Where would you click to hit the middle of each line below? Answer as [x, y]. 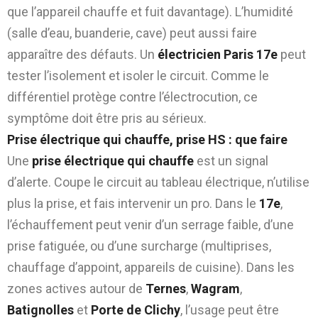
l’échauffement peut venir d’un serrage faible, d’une [150, 224]
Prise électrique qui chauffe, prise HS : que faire [147, 139]
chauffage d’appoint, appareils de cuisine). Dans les [151, 267]
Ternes [166, 288]
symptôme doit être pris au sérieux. [107, 118]
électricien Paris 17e [218, 54]
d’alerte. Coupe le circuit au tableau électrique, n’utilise [158, 182]
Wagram [215, 288]
